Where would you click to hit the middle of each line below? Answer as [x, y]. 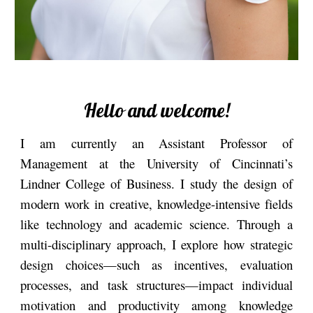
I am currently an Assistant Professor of [156, 143]
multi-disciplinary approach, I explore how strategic [156, 245]
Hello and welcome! [156, 111]
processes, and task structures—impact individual [156, 285]
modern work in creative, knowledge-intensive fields [156, 204]
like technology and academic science [123, 224]
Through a [264, 224]
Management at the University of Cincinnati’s [156, 163]
